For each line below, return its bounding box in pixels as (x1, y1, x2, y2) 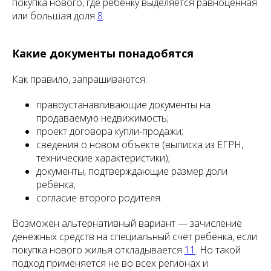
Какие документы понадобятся (12, 46, 194, 60)
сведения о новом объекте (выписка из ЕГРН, (36, 138, 243, 151)
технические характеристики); (36, 151, 170, 165)
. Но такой (195, 243, 241, 256)
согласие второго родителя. (36, 191, 162, 204)
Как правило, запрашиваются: (12, 73, 147, 86)
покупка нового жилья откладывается (12, 243, 184, 256)
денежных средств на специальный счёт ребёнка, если (12, 230, 257, 243)
